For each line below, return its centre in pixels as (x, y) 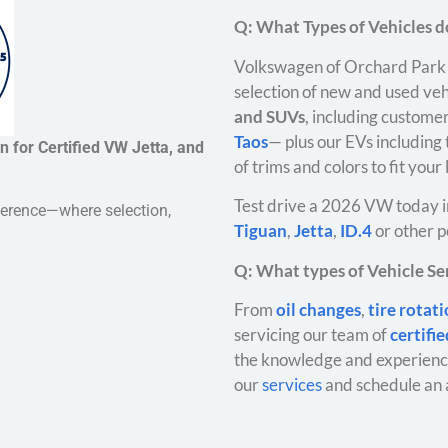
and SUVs (269, 116)
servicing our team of (312, 334)
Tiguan (260, 231)
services (292, 384)
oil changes (318, 309)
